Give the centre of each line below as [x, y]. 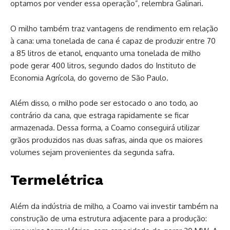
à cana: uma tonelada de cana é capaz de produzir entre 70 [113, 41]
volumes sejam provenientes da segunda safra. [92, 152]
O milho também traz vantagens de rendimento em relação [114, 29]
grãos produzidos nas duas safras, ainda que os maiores [107, 140]
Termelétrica [57, 180]
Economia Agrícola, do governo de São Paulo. [89, 78]
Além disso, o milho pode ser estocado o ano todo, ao [104, 103]
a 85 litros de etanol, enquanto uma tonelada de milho [106, 53]
